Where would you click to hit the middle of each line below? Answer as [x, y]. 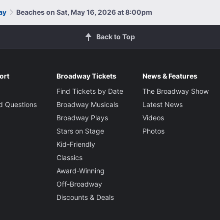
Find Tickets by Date [90, 91]
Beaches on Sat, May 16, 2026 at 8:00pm [84, 12]
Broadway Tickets [86, 76]
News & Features [170, 76]
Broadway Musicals [87, 104]
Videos [153, 117]
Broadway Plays [82, 117]
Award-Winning [80, 170]
